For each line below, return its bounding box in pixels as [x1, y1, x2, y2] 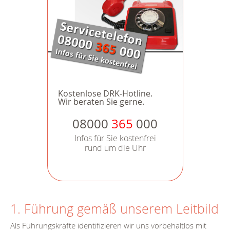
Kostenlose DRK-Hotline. [57, 88, 152, 100]
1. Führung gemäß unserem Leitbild [10, 200, 219, 217]
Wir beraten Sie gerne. [57, 96, 144, 108]
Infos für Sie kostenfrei [74, 132, 156, 144]
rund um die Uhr [84, 142, 146, 154]
